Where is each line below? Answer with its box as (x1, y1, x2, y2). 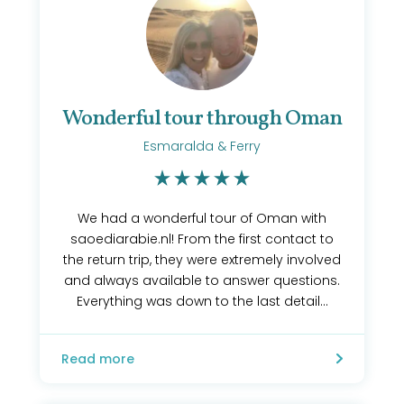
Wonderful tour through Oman (62, 104, 342, 134)
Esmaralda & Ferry (143, 137, 261, 155)
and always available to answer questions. (64, 271, 340, 289)
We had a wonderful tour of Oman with (78, 209, 326, 227)
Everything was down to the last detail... (76, 292, 328, 310)
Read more (61, 350, 134, 368)
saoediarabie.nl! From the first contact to (70, 230, 334, 248)
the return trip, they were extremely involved (63, 251, 341, 269)
